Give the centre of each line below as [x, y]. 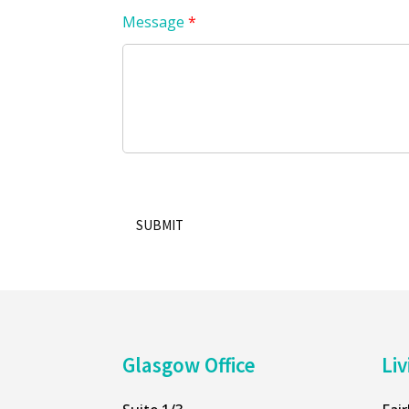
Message [156, 22]
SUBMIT [160, 225]
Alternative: [163, 252]
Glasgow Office [189, 365]
